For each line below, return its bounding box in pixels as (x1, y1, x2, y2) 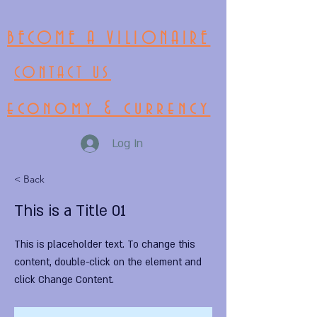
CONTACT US (14, 64, 111, 82)
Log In (112, 135, 144, 151)
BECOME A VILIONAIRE (7, 29, 211, 49)
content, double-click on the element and (14, 255, 202, 269)
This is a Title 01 (14, 201, 126, 221)
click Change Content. (14, 273, 114, 287)
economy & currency (7, 98, 211, 119)
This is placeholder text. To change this (14, 238, 195, 251)
